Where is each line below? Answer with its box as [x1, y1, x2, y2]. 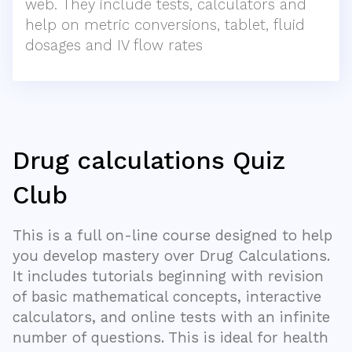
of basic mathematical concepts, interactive [13, 288, 321, 306]
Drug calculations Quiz [13, 146, 286, 175]
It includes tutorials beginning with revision [13, 268, 324, 285]
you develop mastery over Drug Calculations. [13, 247, 330, 265]
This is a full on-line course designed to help [13, 227, 332, 244]
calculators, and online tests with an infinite [13, 309, 330, 326]
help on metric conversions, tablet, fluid [25, 16, 305, 34]
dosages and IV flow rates [25, 37, 203, 54]
